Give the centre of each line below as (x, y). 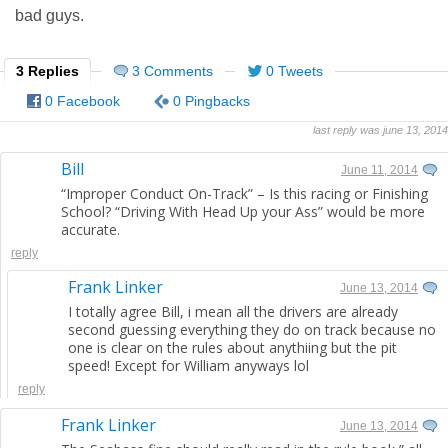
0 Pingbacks (211, 101)
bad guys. (49, 15)
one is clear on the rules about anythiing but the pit (232, 347)
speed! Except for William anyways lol (188, 365)
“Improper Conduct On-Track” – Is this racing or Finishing (244, 193)
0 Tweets (294, 71)
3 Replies (47, 71)
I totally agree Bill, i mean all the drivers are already (233, 311)
